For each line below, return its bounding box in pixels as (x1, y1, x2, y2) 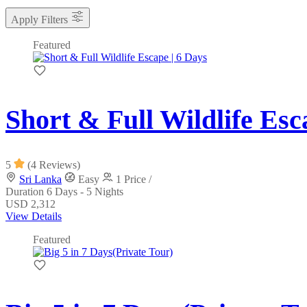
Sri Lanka (19, 173, 62, 185)
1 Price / (116, 173, 151, 185)
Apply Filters (11, 14, 68, 26)
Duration (5, 185, 47, 197)
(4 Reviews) (27, 158, 80, 171)
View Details (5, 210, 62, 222)
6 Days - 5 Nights (47, 185, 123, 197)
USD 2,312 (5, 197, 56, 210)
